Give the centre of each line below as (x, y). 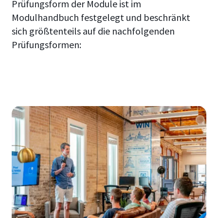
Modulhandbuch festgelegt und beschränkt (101, 18)
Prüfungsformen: (46, 45)
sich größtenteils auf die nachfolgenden (93, 31)
